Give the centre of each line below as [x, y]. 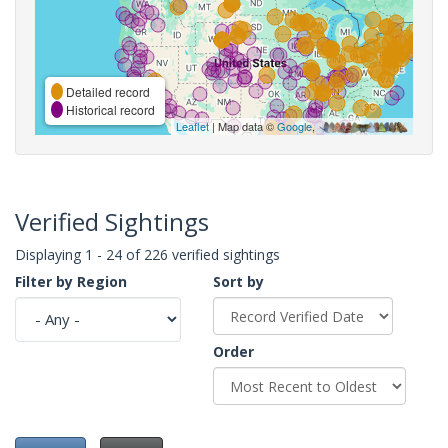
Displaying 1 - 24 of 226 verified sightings [147, 254]
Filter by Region [71, 281]
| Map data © [243, 125]
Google [294, 125]
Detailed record [106, 91]
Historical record [109, 109]
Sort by [238, 281]
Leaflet [192, 125]
